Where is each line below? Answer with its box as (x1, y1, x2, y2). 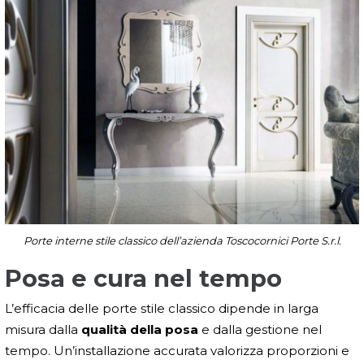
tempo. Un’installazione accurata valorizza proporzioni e (5, 343, 349, 359)
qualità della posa (81, 322, 198, 338)
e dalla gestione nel (198, 322, 322, 338)
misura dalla (5, 322, 81, 338)
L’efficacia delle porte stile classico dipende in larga (5, 301, 318, 317)
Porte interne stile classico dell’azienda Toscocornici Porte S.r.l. (23, 234, 341, 248)
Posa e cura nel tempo (5, 264, 282, 293)
